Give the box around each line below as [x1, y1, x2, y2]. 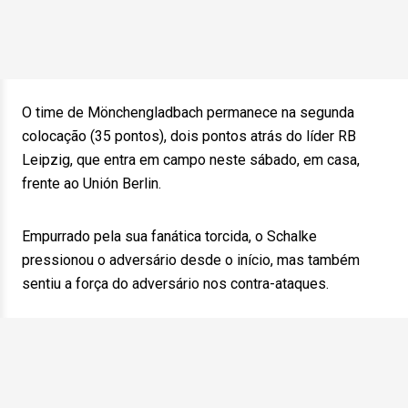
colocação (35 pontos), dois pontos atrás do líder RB [22, 127, 356, 145]
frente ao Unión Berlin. [22, 175, 161, 192]
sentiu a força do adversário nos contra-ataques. [22, 275, 329, 292]
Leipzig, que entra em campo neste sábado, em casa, [22, 151, 360, 168]
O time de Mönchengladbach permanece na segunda [22, 104, 354, 121]
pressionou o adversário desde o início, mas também [22, 251, 360, 269]
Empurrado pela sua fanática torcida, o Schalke [22, 228, 317, 245]
